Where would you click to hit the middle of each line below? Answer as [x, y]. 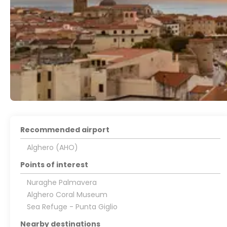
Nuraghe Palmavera [62, 183]
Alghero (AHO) [52, 148]
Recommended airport [65, 130]
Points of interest [54, 165]
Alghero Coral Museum [67, 195]
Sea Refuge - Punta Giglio [72, 207]
